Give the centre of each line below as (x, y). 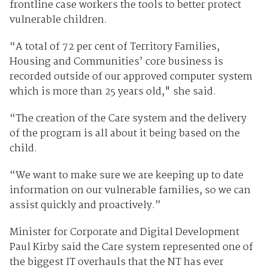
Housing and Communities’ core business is (116, 62)
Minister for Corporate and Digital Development (124, 232)
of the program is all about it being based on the (124, 133)
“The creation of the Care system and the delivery (128, 118)
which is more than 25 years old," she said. (112, 92)
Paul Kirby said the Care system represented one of (131, 247)
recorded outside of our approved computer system (131, 77)
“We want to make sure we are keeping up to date (126, 175)
